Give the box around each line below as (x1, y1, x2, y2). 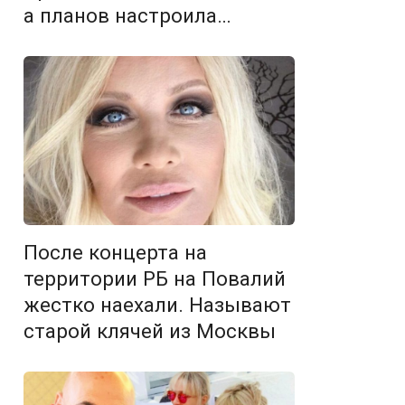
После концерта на (24, 240, 207, 264)
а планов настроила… (24, 3, 231, 27)
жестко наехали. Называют (24, 292, 291, 316)
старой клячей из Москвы (24, 318, 276, 343)
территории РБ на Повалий (24, 266, 286, 290)
